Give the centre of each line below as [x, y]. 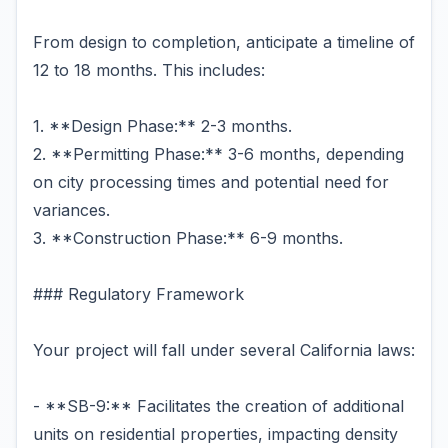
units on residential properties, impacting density [215, 434]
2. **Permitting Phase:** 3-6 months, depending [218, 154]
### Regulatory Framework [138, 294]
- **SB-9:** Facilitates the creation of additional [218, 406]
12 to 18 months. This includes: [149, 70]
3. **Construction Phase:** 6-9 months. [188, 238]
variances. [71, 210]
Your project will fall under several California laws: [224, 350]
